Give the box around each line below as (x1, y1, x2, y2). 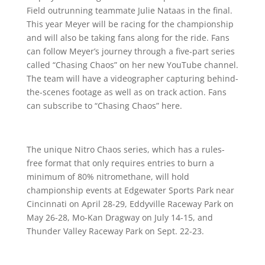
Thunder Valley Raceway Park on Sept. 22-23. (26, 225, 204, 237)
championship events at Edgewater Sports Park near (26, 184, 234, 196)
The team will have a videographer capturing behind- (26, 72, 238, 84)
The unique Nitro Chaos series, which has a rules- (26, 143, 225, 155)
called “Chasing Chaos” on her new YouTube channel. (26, 59, 238, 70)
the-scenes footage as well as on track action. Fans (26, 86, 227, 98)
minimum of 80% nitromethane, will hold (26, 170, 189, 182)
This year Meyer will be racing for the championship (26, 18, 234, 30)
